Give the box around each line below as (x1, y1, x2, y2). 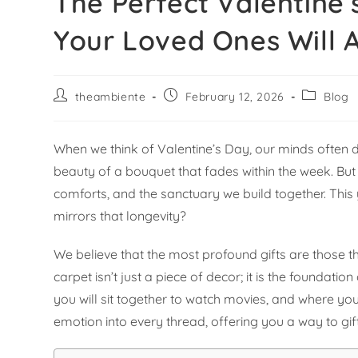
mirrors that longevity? (54, 208, 187, 225)
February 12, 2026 (185, 89, 284, 105)
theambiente (74, 89, 146, 105)
